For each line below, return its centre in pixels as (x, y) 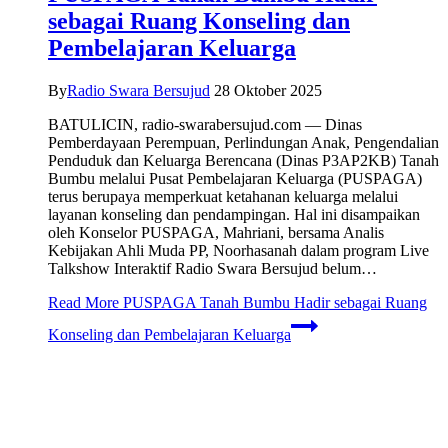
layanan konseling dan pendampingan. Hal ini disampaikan (234, 215)
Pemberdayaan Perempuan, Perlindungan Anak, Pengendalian (243, 143)
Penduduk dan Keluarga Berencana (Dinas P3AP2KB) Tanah (243, 161)
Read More (83, 303)
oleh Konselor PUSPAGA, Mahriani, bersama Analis (216, 233)
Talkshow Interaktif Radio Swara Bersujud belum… (212, 269)
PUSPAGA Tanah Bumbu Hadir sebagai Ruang (273, 303)
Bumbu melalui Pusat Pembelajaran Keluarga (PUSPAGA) (235, 179)
